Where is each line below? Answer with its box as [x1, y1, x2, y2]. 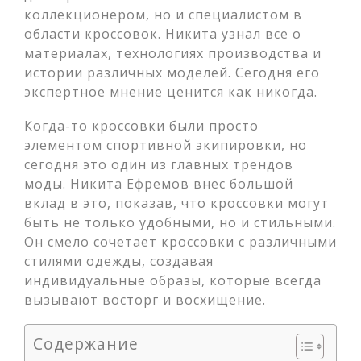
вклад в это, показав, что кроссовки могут [24, 194, 329, 212]
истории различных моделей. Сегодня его [24, 64, 320, 81]
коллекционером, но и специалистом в [24, 6, 302, 23]
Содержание [33, 333, 139, 355]
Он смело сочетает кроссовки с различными [24, 233, 337, 251]
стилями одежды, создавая [24, 252, 214, 270]
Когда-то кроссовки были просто [24, 117, 259, 135]
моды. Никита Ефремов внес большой [24, 175, 293, 193]
